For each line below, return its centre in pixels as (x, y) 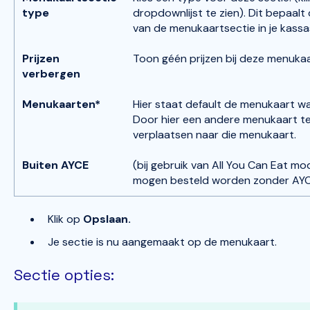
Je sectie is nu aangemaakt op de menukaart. (162, 242)
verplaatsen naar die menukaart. (216, 134)
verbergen (52, 73)
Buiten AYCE (56, 165)
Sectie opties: (64, 275)
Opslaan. (108, 219)
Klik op (65, 219)
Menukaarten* (62, 104)
